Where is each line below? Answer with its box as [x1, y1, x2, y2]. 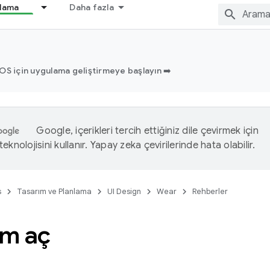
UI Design [107, 186, 141, 196]
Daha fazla [69, 2, 114, 13]
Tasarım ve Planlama [17, 186, 92, 196]
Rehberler [192, 186, 228, 196]
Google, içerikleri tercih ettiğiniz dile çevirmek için [36, 125, 259, 137]
